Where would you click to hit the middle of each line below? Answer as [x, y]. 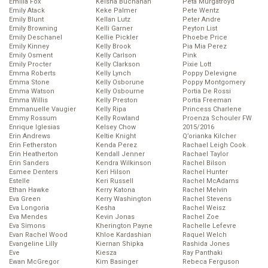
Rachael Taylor [205, 154]
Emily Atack [27, 11]
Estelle [19, 181]
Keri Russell [115, 181]
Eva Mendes [28, 217]
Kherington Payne [124, 226]
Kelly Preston [117, 100]
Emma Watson [32, 92]
